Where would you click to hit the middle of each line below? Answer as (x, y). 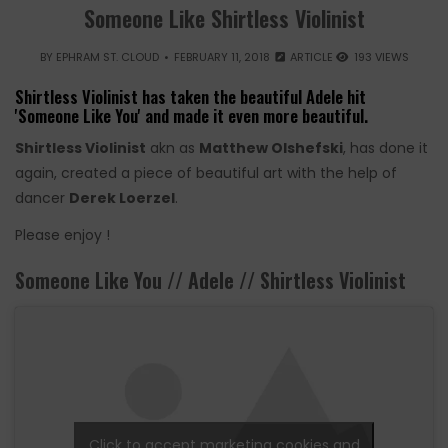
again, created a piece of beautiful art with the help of (206, 173)
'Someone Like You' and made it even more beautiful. (191, 116)
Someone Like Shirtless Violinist (224, 18)
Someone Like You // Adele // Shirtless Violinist (210, 279)
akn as (172, 148)
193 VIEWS (379, 57)
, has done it (385, 148)
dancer (42, 198)
